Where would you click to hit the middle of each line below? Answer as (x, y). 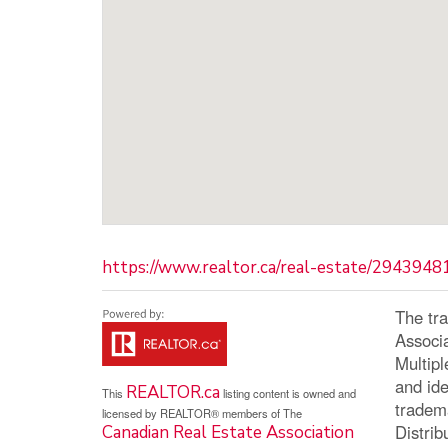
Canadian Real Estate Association (228, 432)
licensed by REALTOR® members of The (202, 413)
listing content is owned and (288, 393)
